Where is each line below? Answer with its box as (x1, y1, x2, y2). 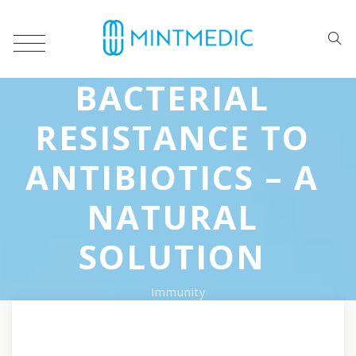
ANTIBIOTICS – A (25, 154, 319, 199)
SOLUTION (79, 234, 265, 279)
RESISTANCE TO (34, 114, 310, 160)
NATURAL (86, 194, 258, 239)
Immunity (150, 284, 206, 300)
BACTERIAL (75, 75, 269, 120)
